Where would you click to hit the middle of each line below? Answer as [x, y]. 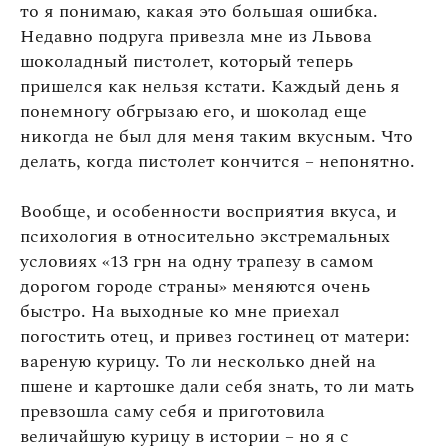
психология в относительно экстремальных [205, 236]
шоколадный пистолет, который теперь [186, 61]
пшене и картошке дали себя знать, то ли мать [217, 386]
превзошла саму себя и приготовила [172, 411]
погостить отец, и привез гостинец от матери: [215, 336]
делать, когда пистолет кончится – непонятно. [217, 161]
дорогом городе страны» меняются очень [195, 286]
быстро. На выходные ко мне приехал [180, 311]
